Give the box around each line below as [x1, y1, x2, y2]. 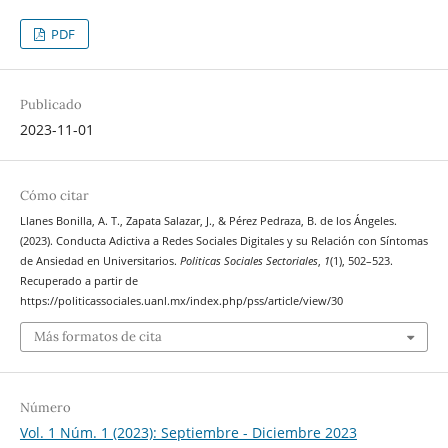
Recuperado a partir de [19, 274, 138, 289]
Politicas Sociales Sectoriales [179, 254, 318, 269]
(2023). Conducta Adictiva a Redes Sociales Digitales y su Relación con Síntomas [19, 234, 428, 249]
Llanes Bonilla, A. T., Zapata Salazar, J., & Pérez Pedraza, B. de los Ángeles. [19, 214, 397, 229]
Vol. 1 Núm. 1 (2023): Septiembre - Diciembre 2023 [19, 422, 357, 442]
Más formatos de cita [33, 327, 162, 345]
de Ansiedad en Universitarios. [19, 254, 180, 269]
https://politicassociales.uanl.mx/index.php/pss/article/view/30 [19, 294, 343, 309]
